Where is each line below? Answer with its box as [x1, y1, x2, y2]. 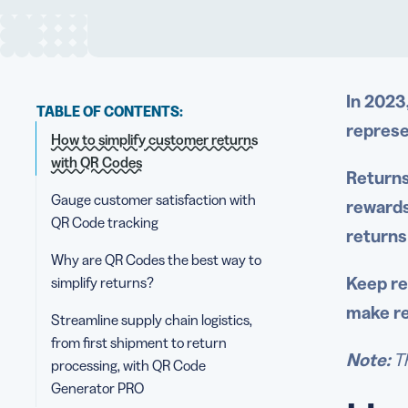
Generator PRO [51, 379, 144, 397]
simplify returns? [51, 273, 154, 291]
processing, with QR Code [51, 356, 206, 374]
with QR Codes [51, 153, 142, 171]
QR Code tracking [51, 213, 158, 231]
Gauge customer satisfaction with [51, 190, 256, 209]
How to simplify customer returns [51, 130, 258, 148]
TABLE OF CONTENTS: [36, 102, 183, 120]
